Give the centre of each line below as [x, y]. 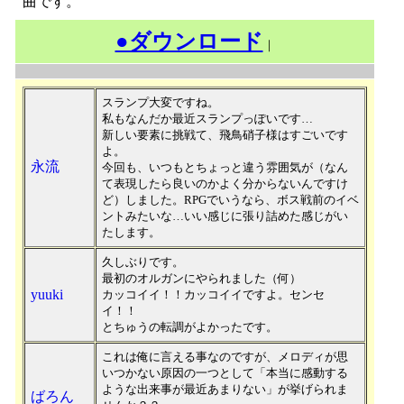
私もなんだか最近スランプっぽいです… [207, 119]
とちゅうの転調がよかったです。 [190, 327]
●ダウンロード [189, 41]
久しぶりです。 [143, 262]
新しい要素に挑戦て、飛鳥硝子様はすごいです [225, 135]
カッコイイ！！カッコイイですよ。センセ [213, 294]
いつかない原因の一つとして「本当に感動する [225, 373]
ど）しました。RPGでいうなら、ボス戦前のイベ [230, 200]
